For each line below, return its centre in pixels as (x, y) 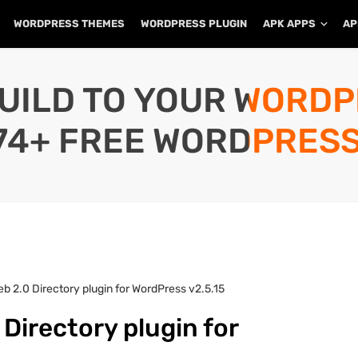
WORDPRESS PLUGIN (194, 24)
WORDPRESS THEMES (69, 24)
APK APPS (289, 24)
